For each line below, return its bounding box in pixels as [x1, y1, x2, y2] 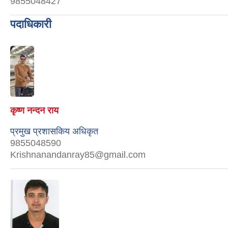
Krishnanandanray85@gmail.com [10, 149, 146, 160]
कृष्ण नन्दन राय [10, 105, 59, 116]
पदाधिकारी [10, 17, 51, 31]
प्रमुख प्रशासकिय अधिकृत [10, 126, 98, 136]
